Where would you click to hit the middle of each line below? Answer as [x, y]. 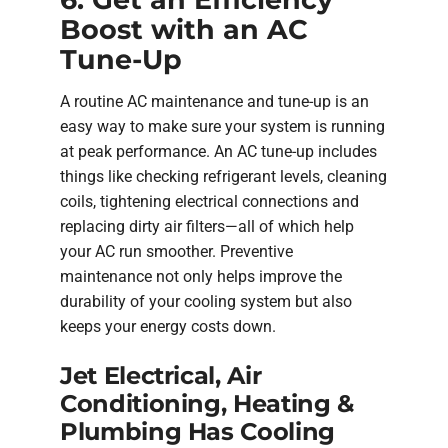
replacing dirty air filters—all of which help [207, 226]
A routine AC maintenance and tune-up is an [214, 101]
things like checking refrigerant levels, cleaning [223, 176]
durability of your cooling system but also [206, 301]
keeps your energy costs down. [168, 326]
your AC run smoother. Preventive [176, 251]
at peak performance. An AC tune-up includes [218, 151]
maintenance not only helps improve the [201, 276]
